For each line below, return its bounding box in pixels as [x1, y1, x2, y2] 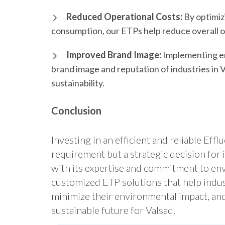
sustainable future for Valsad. [51, 204, 175, 216]
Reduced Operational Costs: [66, 11, 182, 23]
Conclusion [51, 104, 101, 117]
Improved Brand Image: [66, 49, 161, 61]
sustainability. [51, 77, 104, 89]
